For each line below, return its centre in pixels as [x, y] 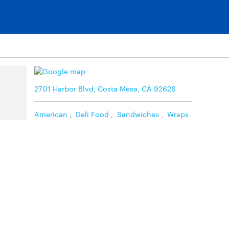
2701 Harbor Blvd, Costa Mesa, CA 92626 [105, 88]
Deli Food [92, 114]
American [51, 114]
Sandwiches [138, 114]
